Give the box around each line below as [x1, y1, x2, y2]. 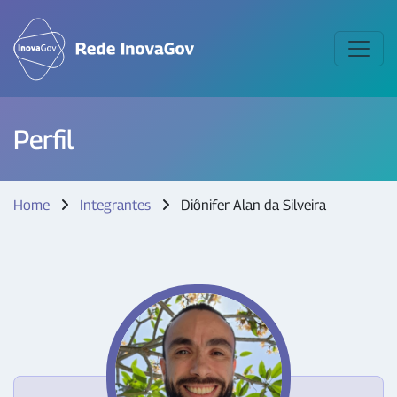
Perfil [13, 124, 74, 154]
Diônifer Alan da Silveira [177, 197, 326, 214]
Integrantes [80, 197, 151, 214]
